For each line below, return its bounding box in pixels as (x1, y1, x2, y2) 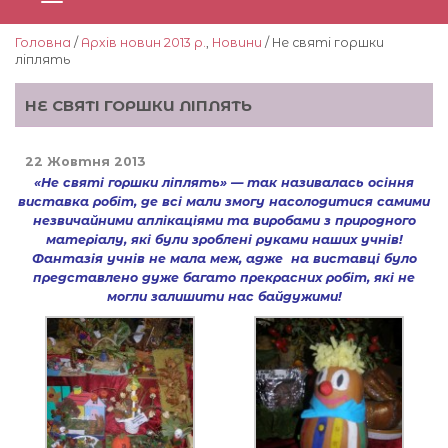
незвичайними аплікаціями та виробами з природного (32, 212, 416, 228)
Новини (212, 34, 262, 50)
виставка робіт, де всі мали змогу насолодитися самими (18, 193, 430, 209)
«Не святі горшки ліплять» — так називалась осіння (34, 174, 414, 190)
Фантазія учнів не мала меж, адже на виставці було (31, 250, 417, 266)
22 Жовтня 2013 (25, 153, 146, 169)
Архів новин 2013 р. (81, 34, 206, 50)
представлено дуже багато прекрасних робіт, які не (33, 269, 415, 285)
